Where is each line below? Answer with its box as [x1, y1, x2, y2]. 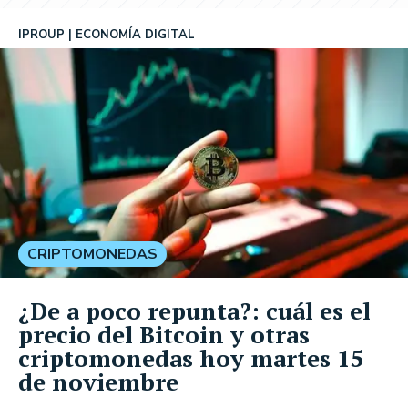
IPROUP [18, 26, 65, 43]
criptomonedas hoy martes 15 [18, 342, 364, 373]
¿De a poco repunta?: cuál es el [18, 294, 371, 326]
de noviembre [18, 365, 178, 397]
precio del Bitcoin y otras [18, 318, 310, 350]
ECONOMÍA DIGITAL [76, 26, 195, 43]
